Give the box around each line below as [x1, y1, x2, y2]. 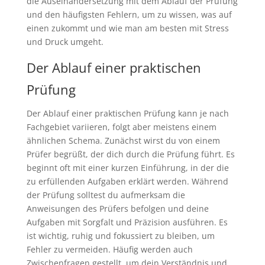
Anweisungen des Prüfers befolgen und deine [26, 203, 209, 215]
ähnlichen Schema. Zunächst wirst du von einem [26, 135, 220, 147]
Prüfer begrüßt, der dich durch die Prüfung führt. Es [26, 148, 235, 160]
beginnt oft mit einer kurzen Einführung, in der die [26, 162, 229, 174]
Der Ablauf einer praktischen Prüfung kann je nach [26, 108, 229, 119]
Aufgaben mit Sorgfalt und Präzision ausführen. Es [26, 216, 228, 228]
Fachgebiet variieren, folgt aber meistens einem [26, 121, 216, 133]
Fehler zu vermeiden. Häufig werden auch [26, 244, 193, 256]
